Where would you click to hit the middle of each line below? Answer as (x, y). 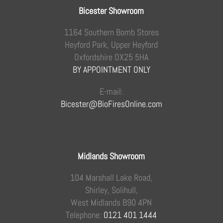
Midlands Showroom (111, 156)
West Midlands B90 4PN (111, 202)
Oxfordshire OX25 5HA (111, 57)
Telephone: (85, 215)
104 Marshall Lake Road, (111, 177)
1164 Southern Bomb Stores (111, 32)
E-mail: (111, 91)
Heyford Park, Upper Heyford (111, 45)
